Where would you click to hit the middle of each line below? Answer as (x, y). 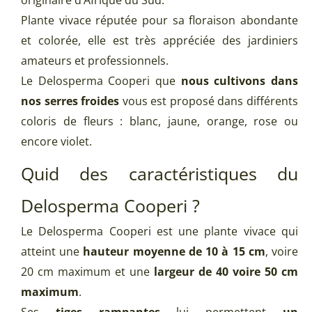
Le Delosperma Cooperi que (101, 81)
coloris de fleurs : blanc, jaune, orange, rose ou (159, 122)
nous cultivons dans (240, 81)
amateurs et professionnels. (95, 61)
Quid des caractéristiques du (159, 174)
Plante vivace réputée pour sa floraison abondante (159, 21)
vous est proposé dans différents (209, 101)
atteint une (52, 252)
